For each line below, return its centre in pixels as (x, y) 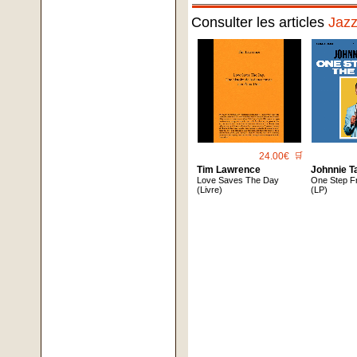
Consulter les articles (260, 23)
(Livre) (210, 190)
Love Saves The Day (238, 180)
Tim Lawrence (229, 170)
